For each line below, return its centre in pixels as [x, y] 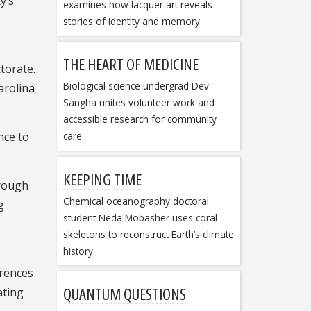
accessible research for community [140, 119]
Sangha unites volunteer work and [138, 103]
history [78, 251]
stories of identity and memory [131, 21]
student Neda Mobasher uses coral [140, 217]
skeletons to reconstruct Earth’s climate [148, 234]
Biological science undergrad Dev [136, 86]
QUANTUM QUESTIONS [124, 293]
